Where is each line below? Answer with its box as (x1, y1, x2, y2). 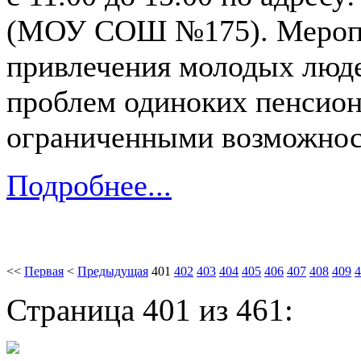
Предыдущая (77, 264, 148, 278)
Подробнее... (6, 168, 172, 203)
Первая (24, 264, 64, 278)
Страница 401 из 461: (6, 293, 293, 327)
